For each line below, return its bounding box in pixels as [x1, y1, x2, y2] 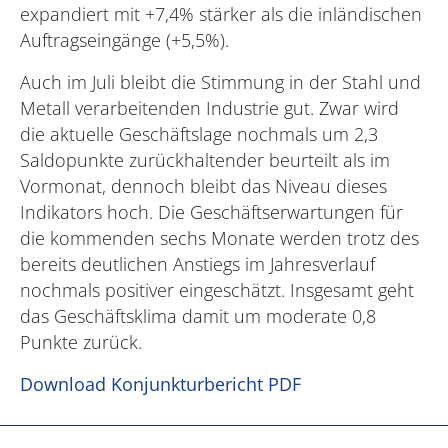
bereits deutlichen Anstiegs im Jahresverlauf [20, 251, 375, 276]
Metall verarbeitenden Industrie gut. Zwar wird [20, 95, 399, 120]
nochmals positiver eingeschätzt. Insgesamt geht [20, 277, 414, 302]
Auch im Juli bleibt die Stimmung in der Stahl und [20, 69, 421, 94]
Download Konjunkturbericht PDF [20, 371, 301, 396]
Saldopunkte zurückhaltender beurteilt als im [20, 147, 390, 172]
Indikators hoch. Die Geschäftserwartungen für [20, 199, 403, 224]
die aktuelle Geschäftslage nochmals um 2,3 [20, 121, 378, 146]
